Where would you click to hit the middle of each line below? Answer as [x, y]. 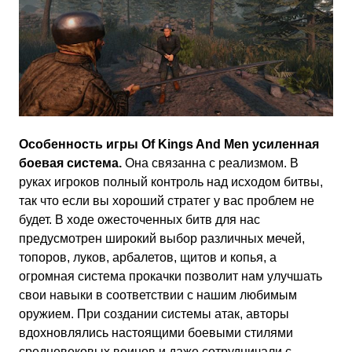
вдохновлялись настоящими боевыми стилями [156, 333]
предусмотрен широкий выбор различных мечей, [162, 238]
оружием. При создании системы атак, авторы [154, 314]
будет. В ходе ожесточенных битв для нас [139, 220]
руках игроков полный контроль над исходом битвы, [171, 182]
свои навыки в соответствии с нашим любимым [158, 295]
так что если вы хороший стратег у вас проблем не [167, 201]
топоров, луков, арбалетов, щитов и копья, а [148, 257]
